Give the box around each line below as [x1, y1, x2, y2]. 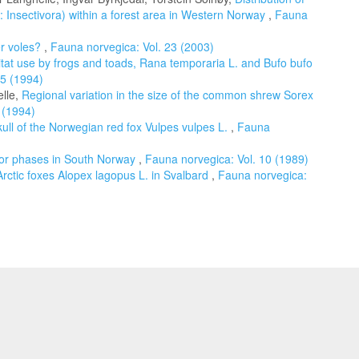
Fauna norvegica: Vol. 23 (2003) [50, 38, 214, 54]
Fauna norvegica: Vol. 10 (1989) [145, 151, 309, 167]
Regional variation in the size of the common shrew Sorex [22, 87, 313, 103]
